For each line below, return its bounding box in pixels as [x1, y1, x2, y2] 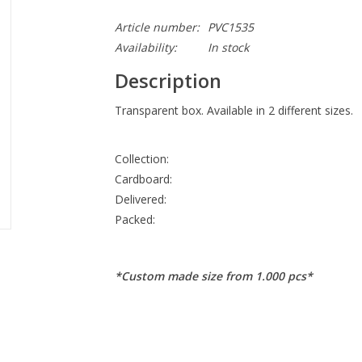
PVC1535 [207, 19, 254, 35]
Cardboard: [114, 171, 172, 187]
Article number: [114, 19, 200, 35]
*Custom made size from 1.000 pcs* [114, 268, 313, 284]
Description [114, 68, 221, 95]
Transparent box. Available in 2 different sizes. [114, 103, 353, 119]
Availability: [114, 40, 177, 55]
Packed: [114, 212, 155, 228]
